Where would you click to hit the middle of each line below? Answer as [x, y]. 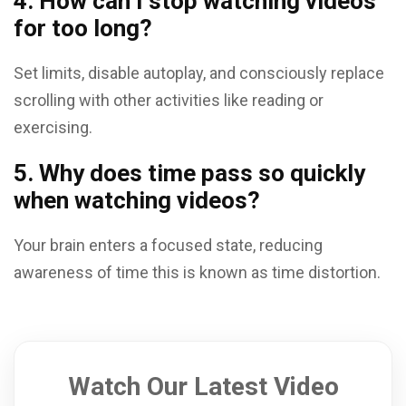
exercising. [53, 127]
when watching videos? [137, 200]
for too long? [83, 28]
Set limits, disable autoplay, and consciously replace [199, 73]
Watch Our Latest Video [203, 387]
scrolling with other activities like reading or [169, 100]
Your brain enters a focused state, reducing [168, 245]
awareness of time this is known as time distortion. [197, 272]
